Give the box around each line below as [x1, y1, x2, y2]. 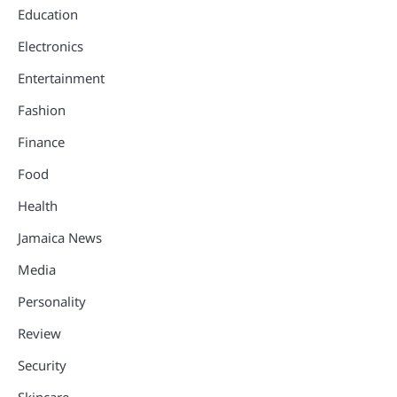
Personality [18, 292, 86, 310]
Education [18, 4, 78, 23]
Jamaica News [18, 228, 102, 246]
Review [18, 323, 61, 342]
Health [18, 196, 58, 214]
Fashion [18, 100, 66, 119]
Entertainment [18, 68, 105, 87]
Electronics [18, 36, 83, 55]
